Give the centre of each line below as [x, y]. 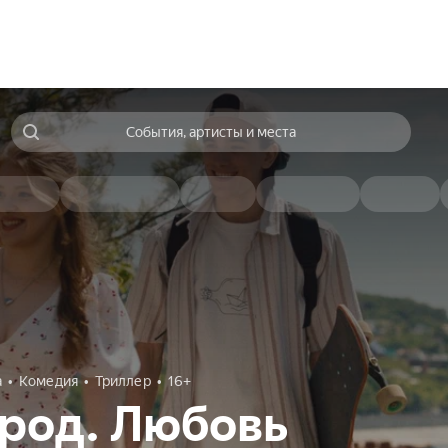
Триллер [122, 381]
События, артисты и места [210, 132]
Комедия [48, 381]
